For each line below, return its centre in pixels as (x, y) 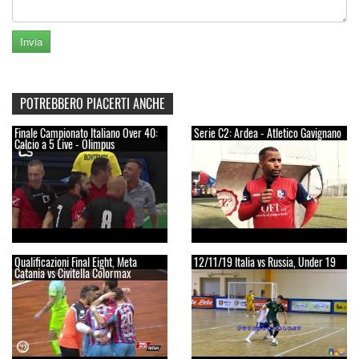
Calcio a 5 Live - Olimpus (65, 144)
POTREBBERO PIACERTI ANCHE (93, 104)
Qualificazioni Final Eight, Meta (76, 261)
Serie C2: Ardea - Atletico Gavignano (268, 133)
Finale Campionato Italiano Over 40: (86, 133)
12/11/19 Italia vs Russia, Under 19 (265, 261)
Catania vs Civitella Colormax (73, 272)
